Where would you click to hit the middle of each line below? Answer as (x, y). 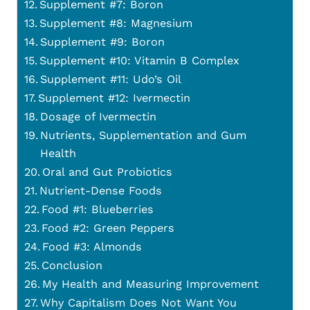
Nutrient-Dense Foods (101, 190)
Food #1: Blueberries (98, 209)
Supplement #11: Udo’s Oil (111, 79)
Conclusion (72, 265)
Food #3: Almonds (92, 246)
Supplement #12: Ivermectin (115, 98)
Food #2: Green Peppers (108, 228)
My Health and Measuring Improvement (151, 284)
